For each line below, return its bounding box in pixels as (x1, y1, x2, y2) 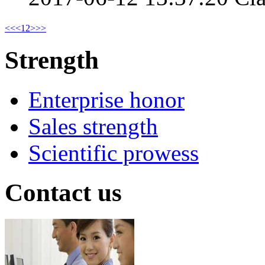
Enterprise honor (28, 87, 185, 113)
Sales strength (28, 114, 158, 140)
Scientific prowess (28, 140, 199, 166)
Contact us (5, 179, 122, 207)
